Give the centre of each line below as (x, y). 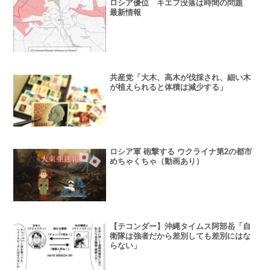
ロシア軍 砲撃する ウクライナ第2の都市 (181, 152)
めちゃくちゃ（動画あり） (157, 162)
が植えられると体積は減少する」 (169, 87)
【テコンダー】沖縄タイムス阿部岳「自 (181, 227)
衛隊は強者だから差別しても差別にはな (181, 236)
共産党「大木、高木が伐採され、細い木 (181, 77)
